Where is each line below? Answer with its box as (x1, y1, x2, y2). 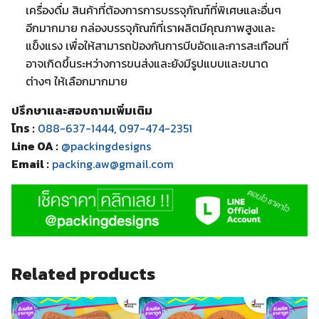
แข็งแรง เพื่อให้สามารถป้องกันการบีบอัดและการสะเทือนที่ (25, 36, 288, 54)
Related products (11, 261, 155, 287)
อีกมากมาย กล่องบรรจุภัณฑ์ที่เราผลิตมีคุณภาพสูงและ (25, 19, 275, 36)
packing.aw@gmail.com (52, 155, 174, 172)
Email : (11, 155, 49, 172)
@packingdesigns (61, 137, 151, 155)
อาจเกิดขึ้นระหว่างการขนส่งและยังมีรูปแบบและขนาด (25, 54, 268, 72)
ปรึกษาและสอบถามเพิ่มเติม (11, 101, 152, 119)
